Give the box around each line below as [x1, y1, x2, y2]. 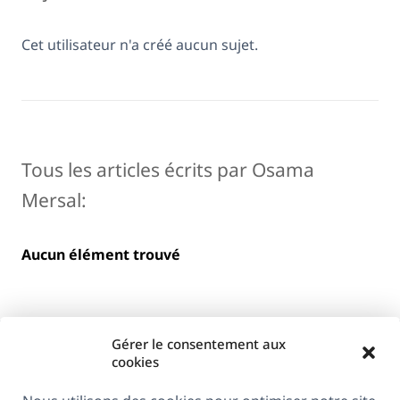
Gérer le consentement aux [112, 335, 286, 353]
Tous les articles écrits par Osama [21, 157, 314, 182]
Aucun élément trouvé [21, 245, 180, 264]
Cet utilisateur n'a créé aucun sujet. [21, 35, 258, 54]
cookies [112, 353, 159, 371]
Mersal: [21, 187, 87, 212]
